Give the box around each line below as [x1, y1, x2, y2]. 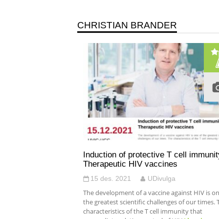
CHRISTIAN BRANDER [77, 20, 177, 30]
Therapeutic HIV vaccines [83, 159, 177, 169]
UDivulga [148, 175, 175, 182]
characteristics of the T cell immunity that [83, 207, 202, 216]
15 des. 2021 [90, 175, 131, 182]
